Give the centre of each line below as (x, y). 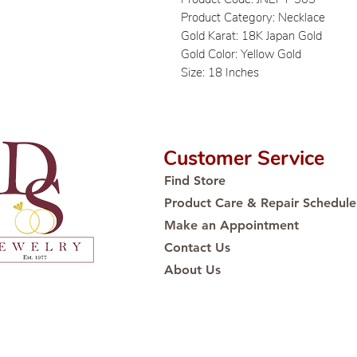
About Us (192, 270)
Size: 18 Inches (220, 73)
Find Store (195, 180)
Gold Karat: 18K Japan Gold (251, 36)
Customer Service (244, 159)
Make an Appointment (231, 225)
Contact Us (197, 247)
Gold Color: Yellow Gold (241, 54)
